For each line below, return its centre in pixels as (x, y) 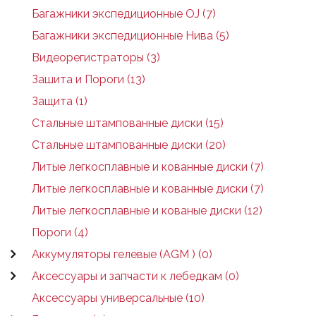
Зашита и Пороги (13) (89, 79)
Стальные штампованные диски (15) (128, 123)
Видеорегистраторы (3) (96, 57)
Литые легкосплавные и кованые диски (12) (147, 211)
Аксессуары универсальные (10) (118, 298)
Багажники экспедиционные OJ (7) (124, 14)
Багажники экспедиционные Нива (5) (130, 36)
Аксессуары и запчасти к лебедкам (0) (135, 276)
